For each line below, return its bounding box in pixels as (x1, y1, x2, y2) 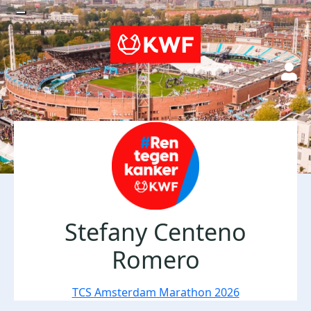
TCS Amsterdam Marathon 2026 (72, 285, 239, 300)
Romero (111, 244, 200, 276)
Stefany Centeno (65, 216, 246, 248)
